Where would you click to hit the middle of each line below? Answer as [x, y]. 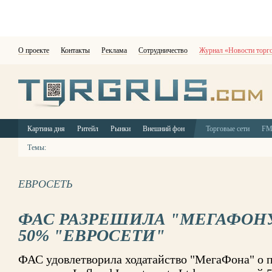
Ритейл [88, 129]
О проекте [34, 50]
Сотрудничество [163, 50]
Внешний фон [164, 129]
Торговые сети [228, 129]
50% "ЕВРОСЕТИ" [92, 235]
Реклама [114, 50]
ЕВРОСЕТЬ [46, 184]
